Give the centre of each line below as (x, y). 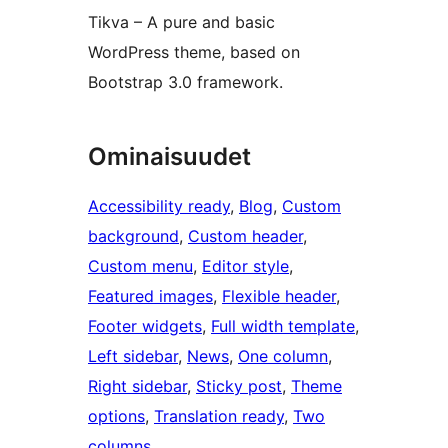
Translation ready (219, 416)
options (116, 416)
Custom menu (140, 266)
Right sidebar (137, 386)
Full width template (283, 326)
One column (283, 356)
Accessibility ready (159, 206)
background (133, 236)
